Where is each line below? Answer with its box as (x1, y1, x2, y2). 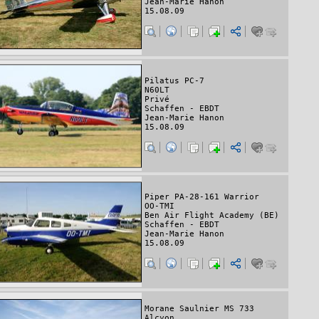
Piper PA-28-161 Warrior (145, 192, 259, 202)
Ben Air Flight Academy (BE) (145, 211, 279, 221)
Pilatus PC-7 (145, 76, 204, 86)
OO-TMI (145, 202, 174, 211)
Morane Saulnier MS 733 (145, 303, 254, 313)
